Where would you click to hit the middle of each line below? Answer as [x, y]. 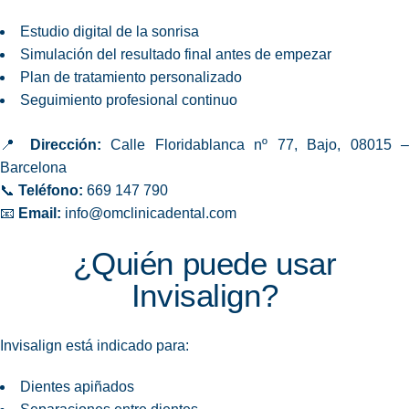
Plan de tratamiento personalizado [131, 78]
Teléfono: [51, 191]
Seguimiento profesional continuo [129, 100]
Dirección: [65, 145]
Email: [40, 214]
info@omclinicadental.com [151, 214]
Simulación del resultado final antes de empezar [176, 55]
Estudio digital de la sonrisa [110, 32]
